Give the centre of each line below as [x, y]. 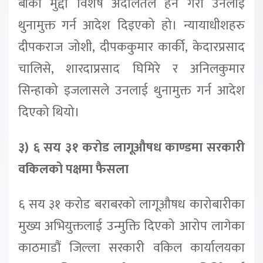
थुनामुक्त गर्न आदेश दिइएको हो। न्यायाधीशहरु [131, 26]
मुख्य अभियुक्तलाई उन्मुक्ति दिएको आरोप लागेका [131, 227]
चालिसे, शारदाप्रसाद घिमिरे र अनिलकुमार [131, 69]
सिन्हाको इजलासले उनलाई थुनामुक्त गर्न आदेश [131, 91]
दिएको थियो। [49, 113]
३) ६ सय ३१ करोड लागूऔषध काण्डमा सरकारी [131, 148]
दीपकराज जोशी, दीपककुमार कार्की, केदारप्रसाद [131, 48]
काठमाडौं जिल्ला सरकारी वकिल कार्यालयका [131, 248]
